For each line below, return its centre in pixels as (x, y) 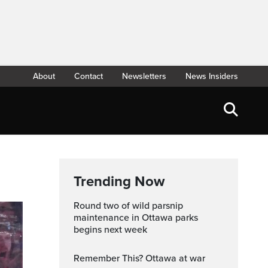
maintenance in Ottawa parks (136, 218)
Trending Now (119, 182)
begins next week (110, 230)
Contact (89, 76)
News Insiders (212, 76)
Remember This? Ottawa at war (142, 258)
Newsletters (144, 76)
